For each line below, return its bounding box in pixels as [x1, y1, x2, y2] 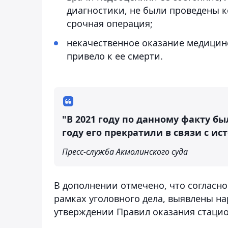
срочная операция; [67, 17, 153, 30]
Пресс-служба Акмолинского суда [62, 146, 188, 157]
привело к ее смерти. [67, 49, 163, 62]
